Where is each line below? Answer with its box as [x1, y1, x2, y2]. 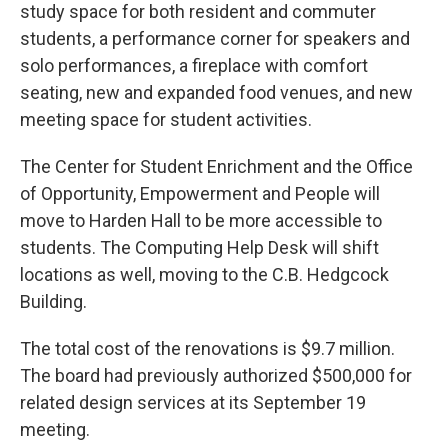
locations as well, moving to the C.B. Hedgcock [20, 264, 389, 286]
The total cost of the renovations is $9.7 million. [20, 338, 395, 360]
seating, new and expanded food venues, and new [20, 82, 413, 104]
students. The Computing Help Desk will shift [20, 237, 379, 259]
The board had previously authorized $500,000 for [20, 365, 412, 387]
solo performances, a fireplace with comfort [20, 55, 368, 77]
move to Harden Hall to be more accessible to [20, 210, 382, 232]
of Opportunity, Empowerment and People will [20, 183, 380, 205]
